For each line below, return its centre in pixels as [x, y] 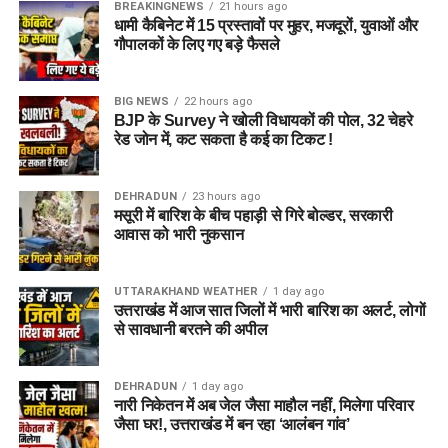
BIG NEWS [141, 101]
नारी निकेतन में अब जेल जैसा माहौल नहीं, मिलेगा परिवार [263, 405]
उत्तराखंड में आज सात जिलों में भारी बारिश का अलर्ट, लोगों [269, 310]
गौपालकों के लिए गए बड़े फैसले [196, 44]
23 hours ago [225, 196]
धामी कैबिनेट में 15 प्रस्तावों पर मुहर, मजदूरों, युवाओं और [266, 25]
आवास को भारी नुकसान [178, 234]
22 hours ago [217, 101]
